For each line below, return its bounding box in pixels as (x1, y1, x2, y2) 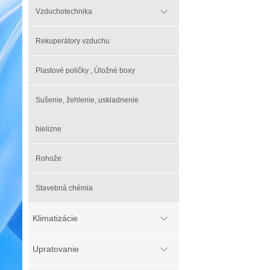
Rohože (36, 154, 61, 163)
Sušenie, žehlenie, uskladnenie (36, 96, 139, 104)
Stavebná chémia (36, 184, 93, 192)
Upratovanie (33, 244, 79, 254)
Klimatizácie (33, 213, 78, 223)
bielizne (36, 125, 61, 133)
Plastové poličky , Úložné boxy (36, 66, 135, 75)
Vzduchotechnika (36, 7, 92, 16)
